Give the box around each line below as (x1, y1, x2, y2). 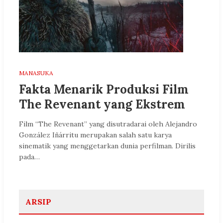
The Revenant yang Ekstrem (19, 96, 185, 112)
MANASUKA (19, 69, 53, 77)
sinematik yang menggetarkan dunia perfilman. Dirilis (19, 141, 196, 150)
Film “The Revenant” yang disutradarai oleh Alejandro (19, 119, 197, 128)
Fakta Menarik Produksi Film (19, 81, 189, 97)
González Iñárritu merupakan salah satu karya (19, 130, 172, 139)
